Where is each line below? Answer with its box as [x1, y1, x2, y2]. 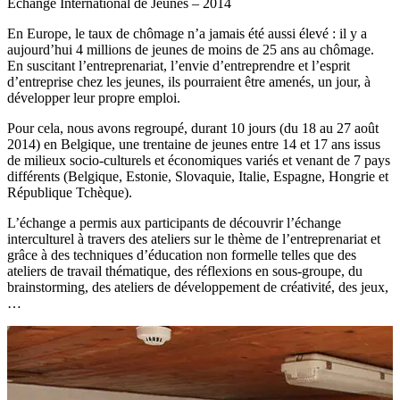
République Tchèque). [7, 185, 132, 201]
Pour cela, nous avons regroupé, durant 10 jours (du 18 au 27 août [7, 121, 379, 137]
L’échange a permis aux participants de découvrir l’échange [7, 215, 341, 231]
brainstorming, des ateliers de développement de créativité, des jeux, [7, 279, 388, 296]
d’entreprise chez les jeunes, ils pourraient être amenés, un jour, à [7, 74, 371, 90]
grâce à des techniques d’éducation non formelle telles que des [7, 247, 356, 263]
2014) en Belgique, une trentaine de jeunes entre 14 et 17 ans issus [7, 137, 380, 153]
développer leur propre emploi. [7, 90, 180, 106]
